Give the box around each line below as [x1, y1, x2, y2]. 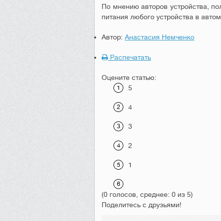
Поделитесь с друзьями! [102, 201, 182, 209]
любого [130, 13, 154, 21]
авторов [141, 2, 168, 10]
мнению [112, 2, 139, 10]
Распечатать [108, 53, 151, 61]
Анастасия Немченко [125, 33, 194, 41]
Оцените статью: [102, 74, 156, 81]
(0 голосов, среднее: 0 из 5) [102, 190, 193, 198]
